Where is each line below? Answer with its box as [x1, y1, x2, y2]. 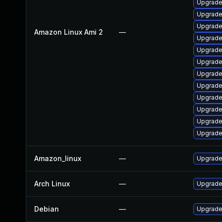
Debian [34, 205, 59, 213]
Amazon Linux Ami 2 [34, 28, 103, 36]
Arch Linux [34, 179, 70, 188]
